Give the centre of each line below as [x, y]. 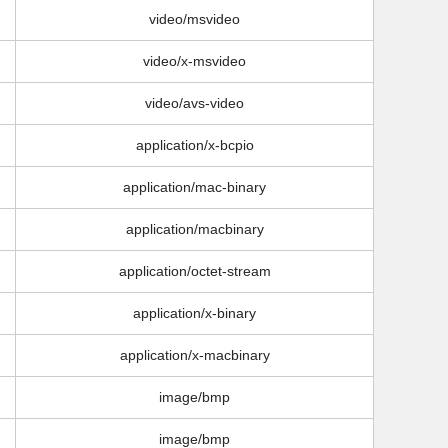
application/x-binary [195, 313]
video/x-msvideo [195, 61]
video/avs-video [195, 103]
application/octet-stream [194, 271]
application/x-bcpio [194, 145]
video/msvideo [195, 19]
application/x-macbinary [194, 355]
